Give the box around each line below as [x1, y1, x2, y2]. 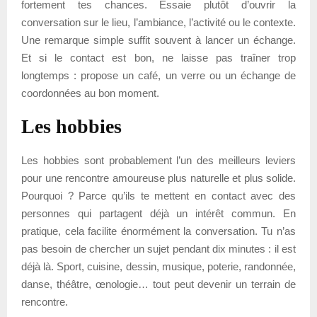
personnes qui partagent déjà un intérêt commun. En [21, 207, 296, 219]
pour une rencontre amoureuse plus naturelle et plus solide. [21, 171, 296, 184]
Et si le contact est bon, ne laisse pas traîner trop [21, 51, 296, 64]
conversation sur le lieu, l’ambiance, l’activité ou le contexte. [21, 16, 296, 28]
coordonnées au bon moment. [21, 86, 159, 99]
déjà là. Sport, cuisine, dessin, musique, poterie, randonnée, [21, 260, 296, 272]
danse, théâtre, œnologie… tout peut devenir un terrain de [21, 277, 296, 290]
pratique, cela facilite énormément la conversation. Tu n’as [21, 224, 296, 237]
